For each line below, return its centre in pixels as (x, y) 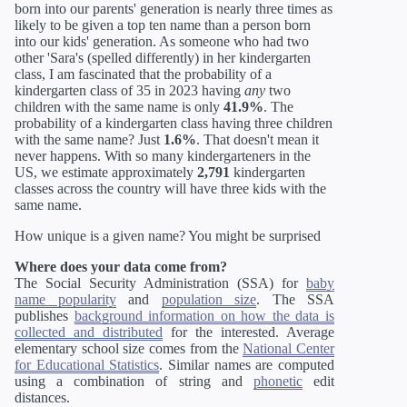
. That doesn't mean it (258, 139)
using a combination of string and (134, 381)
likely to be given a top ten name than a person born (163, 25)
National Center (289, 348)
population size (208, 299)
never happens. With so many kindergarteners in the (163, 155)
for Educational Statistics (87, 364)
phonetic (278, 381)
